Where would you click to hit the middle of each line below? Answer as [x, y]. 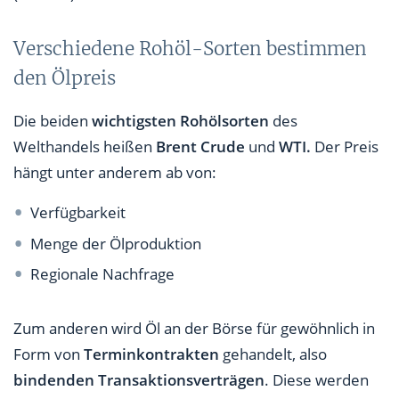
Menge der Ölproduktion [116, 243]
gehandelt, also [273, 354]
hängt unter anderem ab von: [115, 173]
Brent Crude [200, 147]
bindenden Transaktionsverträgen [139, 380]
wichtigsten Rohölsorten [180, 121]
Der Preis [346, 147]
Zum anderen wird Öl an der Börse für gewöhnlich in [194, 329]
